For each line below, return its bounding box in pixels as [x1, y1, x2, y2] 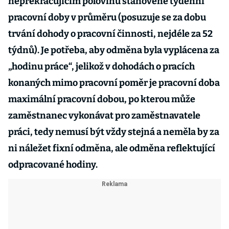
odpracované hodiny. [8, 159, 98, 170]
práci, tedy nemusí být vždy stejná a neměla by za [8, 126, 219, 138]
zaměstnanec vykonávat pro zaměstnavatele [8, 110, 200, 121]
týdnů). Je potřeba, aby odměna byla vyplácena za [8, 44, 219, 56]
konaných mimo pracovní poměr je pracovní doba [8, 77, 220, 88]
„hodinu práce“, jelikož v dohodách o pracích [8, 61, 195, 72]
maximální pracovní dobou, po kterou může [8, 94, 195, 105]
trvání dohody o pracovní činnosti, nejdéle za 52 [8, 28, 213, 39]
